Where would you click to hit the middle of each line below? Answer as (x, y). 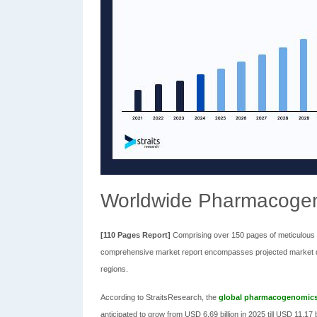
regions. (114, 269)
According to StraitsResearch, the (160, 297)
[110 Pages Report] (137, 235)
